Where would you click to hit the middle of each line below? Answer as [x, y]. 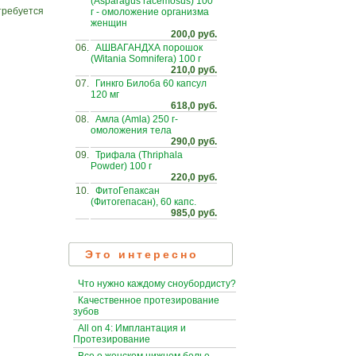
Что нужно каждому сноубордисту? [157, 284]
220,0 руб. [194, 177]
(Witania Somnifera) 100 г [146, 58]
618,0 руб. [194, 105]
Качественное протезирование [149, 301]
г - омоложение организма [150, 12]
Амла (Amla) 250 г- [137, 119]
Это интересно [142, 254]
